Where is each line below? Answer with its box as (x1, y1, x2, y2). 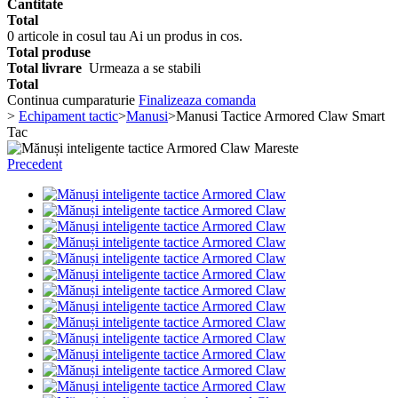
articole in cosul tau (14, 28, 129, 44)
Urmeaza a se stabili (89, 60, 201, 76)
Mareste (254, 140, 298, 155)
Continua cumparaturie (7, 92, 139, 107)
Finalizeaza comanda (139, 92, 256, 107)
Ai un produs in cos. (129, 28, 243, 44)
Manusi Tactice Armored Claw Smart (176, 108, 385, 123)
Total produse (7, 44, 91, 60)
